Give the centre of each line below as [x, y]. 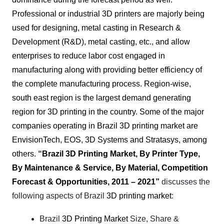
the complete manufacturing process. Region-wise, [101, 84]
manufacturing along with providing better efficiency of [107, 70]
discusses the [186, 182]
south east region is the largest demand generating [101, 98]
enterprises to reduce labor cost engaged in [88, 56]
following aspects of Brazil [59, 196]
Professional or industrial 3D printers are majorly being [108, 14]
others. [25, 154]
